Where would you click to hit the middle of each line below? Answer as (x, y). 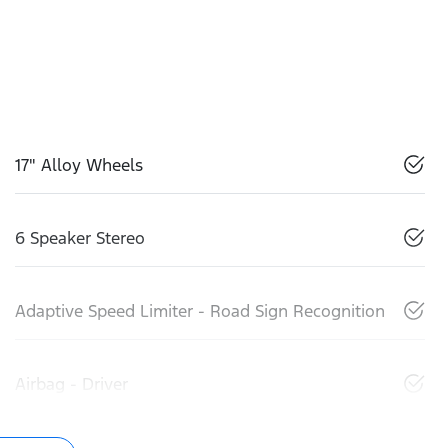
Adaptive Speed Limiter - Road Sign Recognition (200, 311)
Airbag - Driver (71, 384)
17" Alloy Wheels (79, 165)
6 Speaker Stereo (80, 238)
